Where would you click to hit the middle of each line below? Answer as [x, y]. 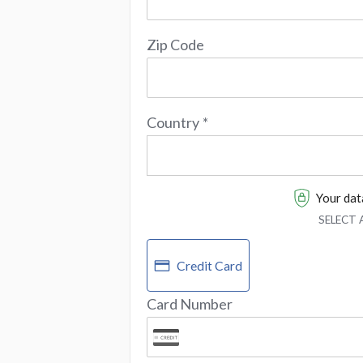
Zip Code [175, 45]
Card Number [190, 304]
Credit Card [209, 265]
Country [173, 123]
